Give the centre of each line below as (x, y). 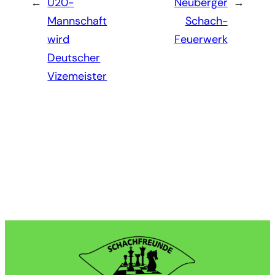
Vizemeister (77, 76)
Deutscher (74, 58)
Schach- (206, 21)
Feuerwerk (201, 40)
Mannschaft (77, 21)
